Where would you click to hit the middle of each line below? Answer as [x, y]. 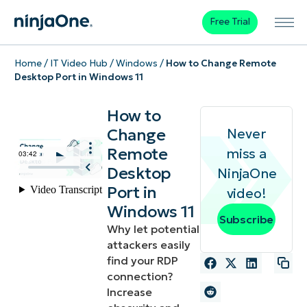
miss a [246, 154]
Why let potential [153, 229]
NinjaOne [247, 174]
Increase [130, 292]
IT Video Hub [78, 63]
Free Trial [230, 22]
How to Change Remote [221, 63]
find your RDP [143, 261]
